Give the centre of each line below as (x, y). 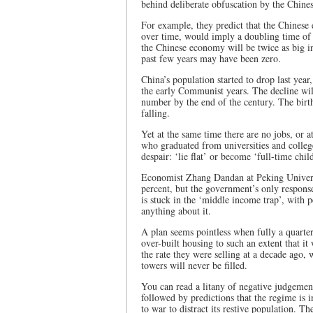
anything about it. (176, 211)
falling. (155, 113)
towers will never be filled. (194, 265)
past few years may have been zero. (211, 58)
